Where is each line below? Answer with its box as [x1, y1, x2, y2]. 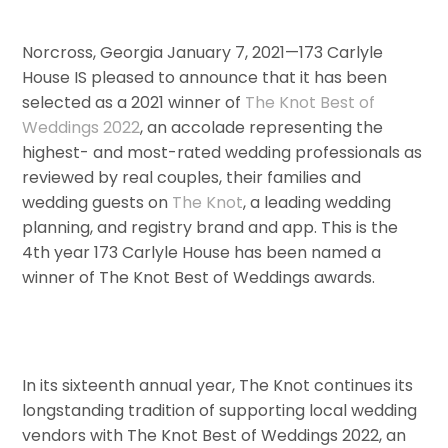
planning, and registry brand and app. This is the [22, 216, 399, 240]
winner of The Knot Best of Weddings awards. [22, 266, 376, 290]
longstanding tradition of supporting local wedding [22, 398, 418, 422]
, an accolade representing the [140, 116, 384, 140]
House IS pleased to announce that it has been [22, 66, 388, 90]
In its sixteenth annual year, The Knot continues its [22, 373, 414, 397]
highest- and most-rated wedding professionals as [22, 141, 423, 165]
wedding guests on [22, 191, 173, 215]
